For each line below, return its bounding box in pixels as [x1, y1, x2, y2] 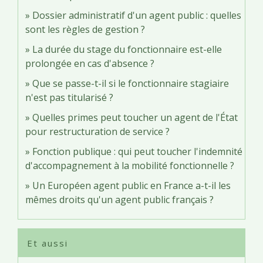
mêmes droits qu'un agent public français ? [25, 193, 214, 207]
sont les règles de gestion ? [25, 23, 145, 36]
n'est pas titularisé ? [25, 91, 113, 104]
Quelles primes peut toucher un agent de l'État [32, 111, 238, 124]
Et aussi [27, 237, 68, 249]
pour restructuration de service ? [25, 125, 170, 139]
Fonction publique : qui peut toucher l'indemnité [32, 145, 242, 159]
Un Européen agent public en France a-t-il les [32, 179, 231, 193]
